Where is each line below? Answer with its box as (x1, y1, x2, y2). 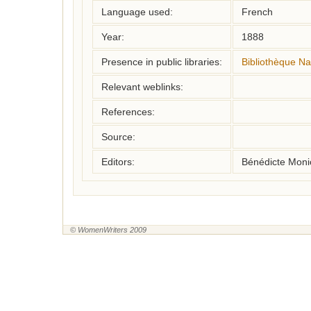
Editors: (101, 156, 135, 167)
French (242, 6, 273, 17)
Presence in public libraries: (101, 56, 222, 67)
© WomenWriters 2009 (70, 226, 146, 234)
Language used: (101, 6, 173, 17)
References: (101, 106, 155, 117)
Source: (101, 131, 135, 142)
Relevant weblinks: (101, 81, 183, 92)
